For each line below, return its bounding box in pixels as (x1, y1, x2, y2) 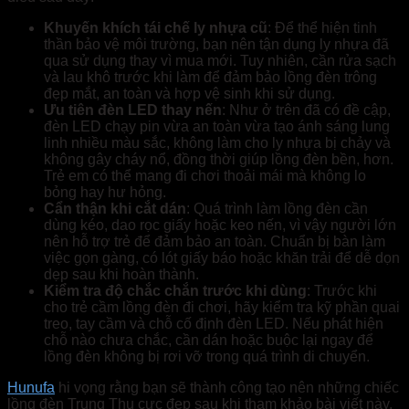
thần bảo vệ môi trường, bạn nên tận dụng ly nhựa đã (44, 36, 389, 52)
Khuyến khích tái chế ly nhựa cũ (44, 19, 267, 36)
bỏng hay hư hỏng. (44, 184, 166, 200)
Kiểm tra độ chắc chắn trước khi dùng (44, 282, 307, 299)
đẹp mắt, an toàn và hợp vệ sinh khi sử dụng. (44, 85, 335, 101)
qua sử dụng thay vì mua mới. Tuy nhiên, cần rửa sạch (44, 52, 396, 68)
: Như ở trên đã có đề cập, (222, 101, 391, 118)
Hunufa (7, 379, 55, 395)
